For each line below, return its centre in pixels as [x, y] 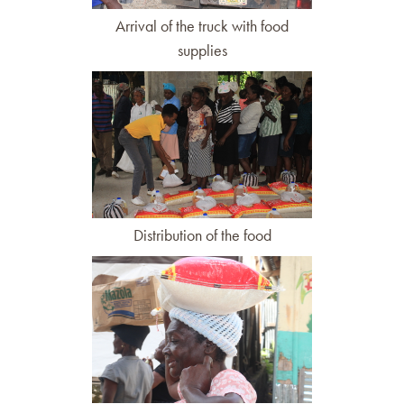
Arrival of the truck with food [202, 25]
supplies [202, 50]
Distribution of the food [202, 234]
